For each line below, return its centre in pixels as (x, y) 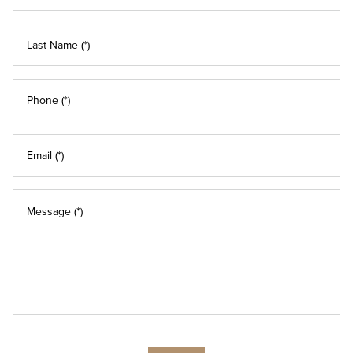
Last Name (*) (58, 45)
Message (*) (55, 212)
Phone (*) (48, 100)
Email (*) (45, 155)
